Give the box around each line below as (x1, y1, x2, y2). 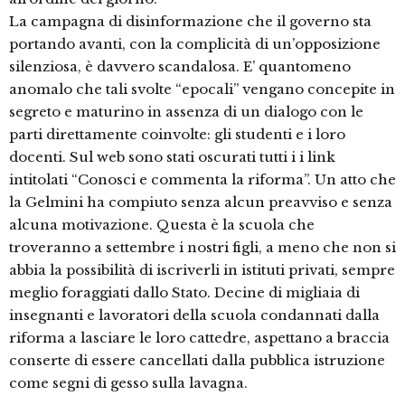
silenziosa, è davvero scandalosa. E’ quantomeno (9, 58, 351, 76)
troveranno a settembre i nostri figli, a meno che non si (9, 239, 396, 257)
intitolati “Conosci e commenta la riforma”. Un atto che (9, 171, 396, 189)
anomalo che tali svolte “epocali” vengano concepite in (9, 80, 395, 99)
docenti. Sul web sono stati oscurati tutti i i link (9, 148, 335, 166)
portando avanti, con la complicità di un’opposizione (9, 35, 381, 53)
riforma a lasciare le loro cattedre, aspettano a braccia (9, 329, 390, 347)
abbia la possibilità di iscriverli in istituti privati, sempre (9, 261, 395, 279)
